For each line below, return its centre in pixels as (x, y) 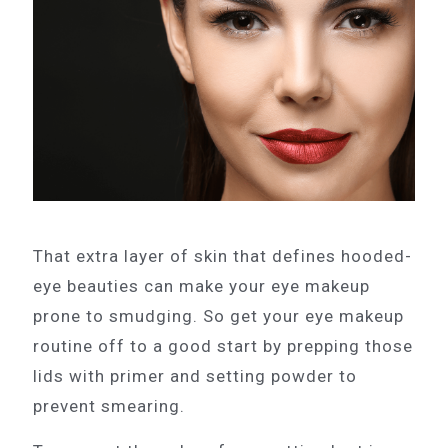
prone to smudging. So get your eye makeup (218, 316)
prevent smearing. (109, 406)
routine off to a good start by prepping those (223, 346)
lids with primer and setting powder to (195, 376)
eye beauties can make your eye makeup (201, 286)
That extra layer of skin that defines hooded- (222, 256)
